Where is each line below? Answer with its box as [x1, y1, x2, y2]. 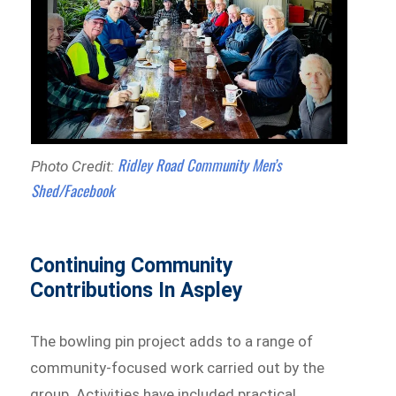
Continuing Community [30, 253, 234, 278]
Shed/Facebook [30, 179, 114, 202]
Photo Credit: [30, 156, 118, 175]
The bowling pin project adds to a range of [30, 331, 314, 350]
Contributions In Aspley [30, 278, 244, 302]
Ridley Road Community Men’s [117, 153, 281, 176]
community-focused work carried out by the [30, 358, 325, 377]
